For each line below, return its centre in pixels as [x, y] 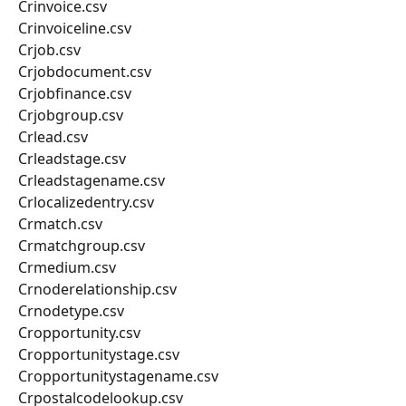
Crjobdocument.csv [85, 72]
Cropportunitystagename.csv [118, 377]
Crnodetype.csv [71, 311]
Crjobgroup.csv [71, 116]
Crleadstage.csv [72, 159]
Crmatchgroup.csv [82, 246]
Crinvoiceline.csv [75, 29]
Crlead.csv [53, 137]
